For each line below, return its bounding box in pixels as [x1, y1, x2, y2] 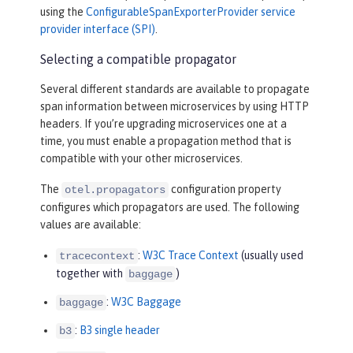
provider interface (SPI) [40, 23, 155, 36]
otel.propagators [65, 184, 165, 197]
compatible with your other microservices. [40, 152, 243, 165]
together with [56, 267, 125, 281]
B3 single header [80, 324, 160, 337]
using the [40, 6, 86, 19]
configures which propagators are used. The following [40, 201, 299, 214]
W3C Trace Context [143, 249, 239, 262]
